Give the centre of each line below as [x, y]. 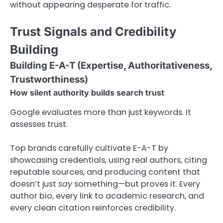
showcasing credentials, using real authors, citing [109, 160]
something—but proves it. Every [136, 184]
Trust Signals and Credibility [93, 32]
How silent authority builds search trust [87, 93]
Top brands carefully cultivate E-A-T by [89, 148]
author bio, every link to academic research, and [107, 196]
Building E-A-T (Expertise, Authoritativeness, [111, 66]
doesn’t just [34, 184]
